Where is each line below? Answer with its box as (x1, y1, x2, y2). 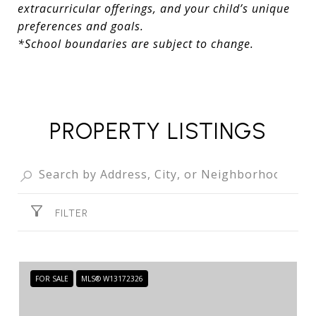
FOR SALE (35, 274, 68, 284)
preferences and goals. (18, 18, 144, 35)
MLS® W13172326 (81, 274, 143, 284)
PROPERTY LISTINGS (49, 118, 267, 145)
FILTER (55, 207, 88, 220)
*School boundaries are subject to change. (18, 36, 254, 52)
